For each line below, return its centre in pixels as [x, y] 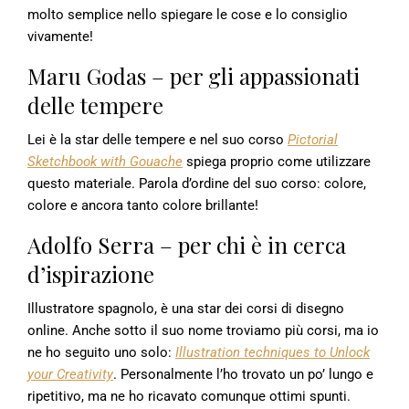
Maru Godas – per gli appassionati [194, 75]
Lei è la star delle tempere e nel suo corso [157, 139]
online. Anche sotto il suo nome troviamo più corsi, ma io [203, 330]
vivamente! [60, 36]
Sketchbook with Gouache [105, 161]
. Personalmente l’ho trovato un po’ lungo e [243, 374]
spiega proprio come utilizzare [277, 161]
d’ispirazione [91, 273]
